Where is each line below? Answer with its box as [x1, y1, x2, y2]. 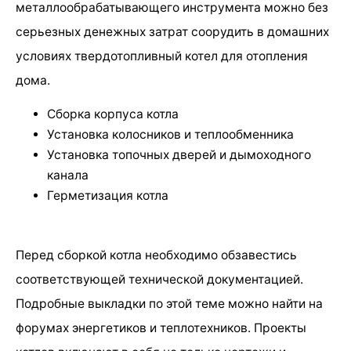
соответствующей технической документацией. [16, 271, 303, 287]
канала [47, 168, 89, 183]
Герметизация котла [47, 188, 168, 204]
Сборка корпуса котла [47, 107, 179, 122]
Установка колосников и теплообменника [47, 127, 294, 143]
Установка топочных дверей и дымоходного [47, 147, 311, 163]
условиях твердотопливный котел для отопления [16, 48, 308, 63]
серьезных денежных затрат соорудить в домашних [16, 24, 329, 39]
